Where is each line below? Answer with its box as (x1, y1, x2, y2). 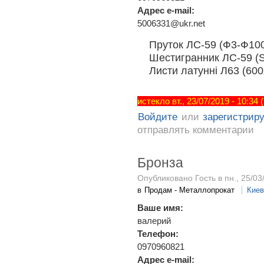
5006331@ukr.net (137, 18, 205, 28)
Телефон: (137, 229, 181, 239)
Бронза (137, 154, 183, 170)
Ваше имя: (137, 203, 186, 213)
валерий (137, 216, 171, 226)
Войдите (138, 111, 178, 123)
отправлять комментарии (137, 124, 254, 136)
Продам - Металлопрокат (144, 186, 235, 195)
